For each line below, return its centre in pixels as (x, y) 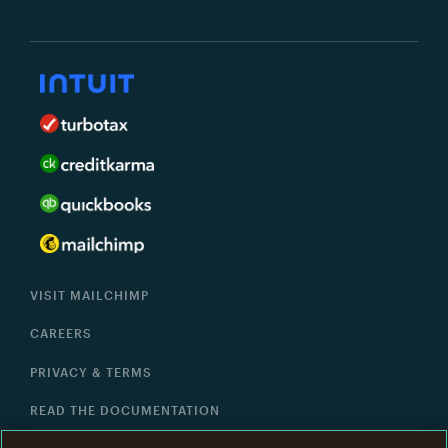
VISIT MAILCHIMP (89, 294)
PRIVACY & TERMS (91, 371)
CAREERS (61, 333)
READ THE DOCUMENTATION (125, 410)
